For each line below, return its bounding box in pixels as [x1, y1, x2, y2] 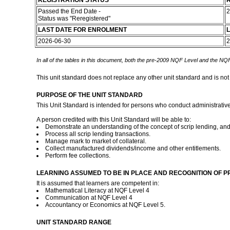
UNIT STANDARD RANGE [36, 219, 111, 226]
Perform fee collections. [45, 152, 112, 159]
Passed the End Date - [37, 8, 101, 15]
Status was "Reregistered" [37, 15, 112, 22]
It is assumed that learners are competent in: [36, 180, 159, 187]
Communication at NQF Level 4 [45, 194, 132, 201]
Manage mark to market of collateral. [45, 138, 146, 145]
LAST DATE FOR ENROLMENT [37, 26, 127, 33]
